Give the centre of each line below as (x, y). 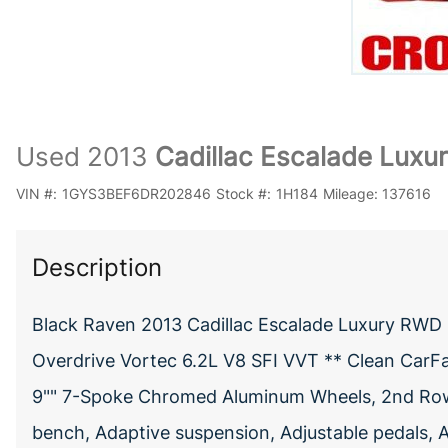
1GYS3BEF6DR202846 (136, 193)
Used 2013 (82, 156)
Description (97, 267)
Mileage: (350, 193)
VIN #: (36, 193)
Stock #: (243, 193)
